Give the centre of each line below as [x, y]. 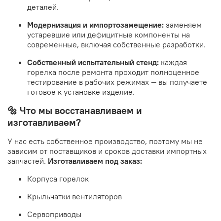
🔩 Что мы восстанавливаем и [75, 110]
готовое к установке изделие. [81, 92]
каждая [173, 62]
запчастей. [28, 161]
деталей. [43, 7]
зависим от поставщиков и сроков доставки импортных [107, 151]
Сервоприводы [54, 214]
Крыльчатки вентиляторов [74, 197]
